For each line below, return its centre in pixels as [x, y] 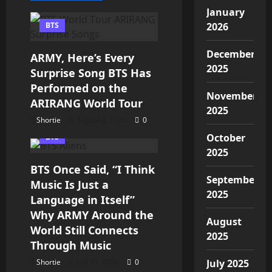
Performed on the [79, 88]
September [233, 179]
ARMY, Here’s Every [82, 57]
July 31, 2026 [98, 262]
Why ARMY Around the [92, 215]
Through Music [71, 245]
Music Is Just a [70, 184]
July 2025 [228, 263]
